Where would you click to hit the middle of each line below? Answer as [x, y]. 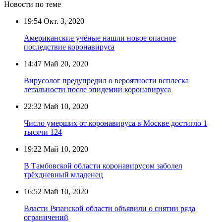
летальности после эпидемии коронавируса [97, 89]
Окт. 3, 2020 [63, 21]
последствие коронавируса [69, 47]
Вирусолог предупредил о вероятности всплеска [106, 80]
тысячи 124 [43, 132]
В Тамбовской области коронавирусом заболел [103, 166]
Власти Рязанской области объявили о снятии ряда [110, 208]
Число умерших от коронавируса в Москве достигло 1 [115, 123]
